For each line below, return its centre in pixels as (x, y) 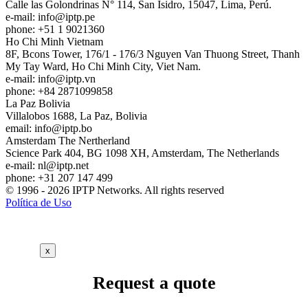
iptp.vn (80, 79)
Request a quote (154, 283)
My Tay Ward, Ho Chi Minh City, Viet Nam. (103, 67)
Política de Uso (38, 203)
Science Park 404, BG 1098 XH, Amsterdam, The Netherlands (142, 153)
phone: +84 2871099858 (59, 91)
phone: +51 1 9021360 (55, 30)
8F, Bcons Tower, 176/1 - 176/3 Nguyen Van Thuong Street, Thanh (153, 54)
